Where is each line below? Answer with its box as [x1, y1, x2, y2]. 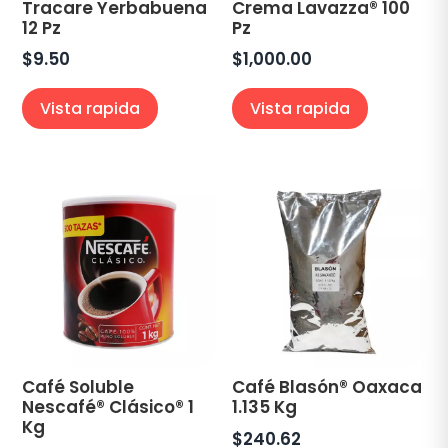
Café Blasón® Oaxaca [232, 375, 423, 400]
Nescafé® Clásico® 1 [22, 395, 195, 420]
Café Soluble [22, 375, 135, 400]
